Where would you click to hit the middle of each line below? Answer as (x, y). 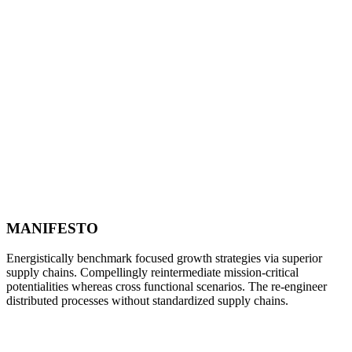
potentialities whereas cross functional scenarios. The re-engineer (167, 287)
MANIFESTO (52, 228)
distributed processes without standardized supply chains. (147, 301)
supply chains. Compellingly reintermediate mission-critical (152, 273)
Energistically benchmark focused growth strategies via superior (164, 258)
